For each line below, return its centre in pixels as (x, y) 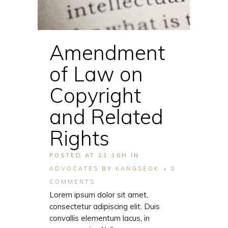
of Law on (96, 74)
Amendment (107, 53)
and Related (106, 117)
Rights (79, 138)
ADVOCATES (74, 169)
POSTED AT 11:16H (89, 155)
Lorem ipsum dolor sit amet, (99, 195)
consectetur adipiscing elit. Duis (105, 207)
